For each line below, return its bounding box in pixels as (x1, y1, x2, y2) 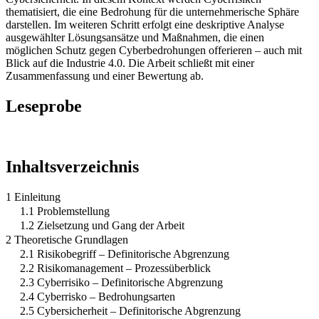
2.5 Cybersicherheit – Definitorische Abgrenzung (20, 304, 241, 317)
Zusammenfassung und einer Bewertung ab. (6, 69, 204, 82)
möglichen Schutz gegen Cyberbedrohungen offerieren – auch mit (6, 43, 302, 56)
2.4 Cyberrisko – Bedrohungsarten (20, 290, 175, 303)
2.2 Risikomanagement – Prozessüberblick (20, 261, 211, 274)
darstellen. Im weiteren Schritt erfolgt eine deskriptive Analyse (6, 18, 284, 31)
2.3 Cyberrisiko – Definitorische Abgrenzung (20, 276, 223, 288)
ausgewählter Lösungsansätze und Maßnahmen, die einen (6, 31, 264, 43)
